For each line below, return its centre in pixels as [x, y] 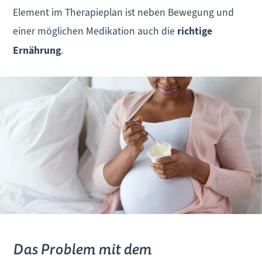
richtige [195, 32]
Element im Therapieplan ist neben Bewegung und [124, 13]
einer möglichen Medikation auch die [95, 31]
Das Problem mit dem [82, 249]
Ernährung [37, 51]
